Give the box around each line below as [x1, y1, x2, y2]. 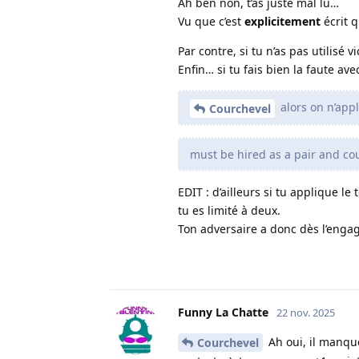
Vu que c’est [178, 13, 244, 29]
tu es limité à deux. [178, 202, 280, 218]
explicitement [244, 13, 321, 29]
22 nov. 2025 [276, 305, 335, 320]
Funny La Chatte [178, 304, 268, 320]
